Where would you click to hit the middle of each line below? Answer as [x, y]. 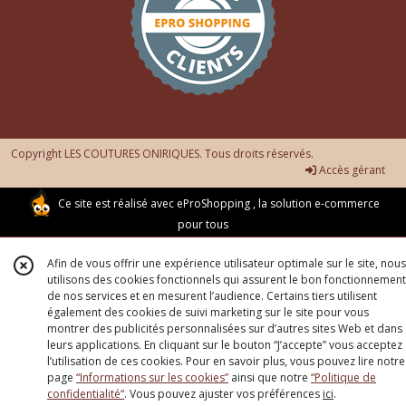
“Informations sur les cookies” [152, 377]
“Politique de [343, 377]
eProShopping [213, 204]
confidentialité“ [86, 394]
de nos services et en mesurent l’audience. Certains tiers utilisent [212, 296]
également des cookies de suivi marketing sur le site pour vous [208, 312]
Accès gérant [351, 170]
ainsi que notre [270, 377]
